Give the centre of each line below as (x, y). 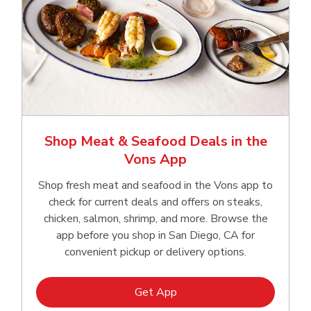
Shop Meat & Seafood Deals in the (155, 141)
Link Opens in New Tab (233, 291)
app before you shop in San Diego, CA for (155, 235)
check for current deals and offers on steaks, (155, 202)
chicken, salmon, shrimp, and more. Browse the (155, 218)
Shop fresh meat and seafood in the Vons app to (155, 185)
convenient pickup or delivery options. (155, 252)
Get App (155, 292)
